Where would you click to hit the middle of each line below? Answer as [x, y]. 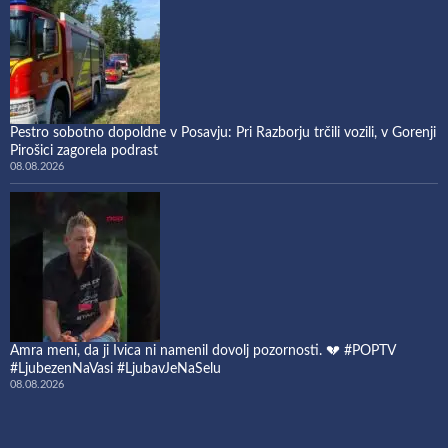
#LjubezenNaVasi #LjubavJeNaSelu [115, 368]
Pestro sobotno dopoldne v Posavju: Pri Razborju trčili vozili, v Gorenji [223, 132]
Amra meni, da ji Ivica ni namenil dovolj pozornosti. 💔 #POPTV [202, 350]
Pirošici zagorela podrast [84, 150]
